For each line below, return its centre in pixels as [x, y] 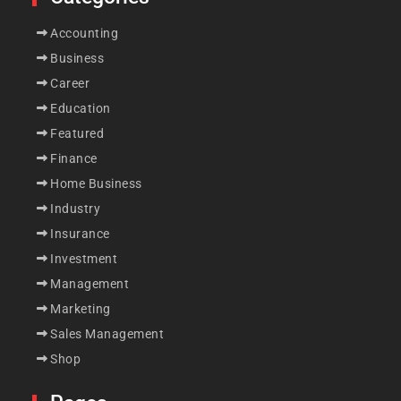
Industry [76, 208]
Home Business [96, 183]
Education [81, 108]
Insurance [80, 233]
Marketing [81, 308]
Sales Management [107, 333]
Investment [84, 258]
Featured [77, 133]
